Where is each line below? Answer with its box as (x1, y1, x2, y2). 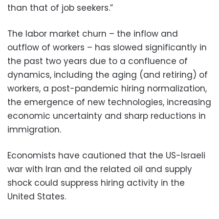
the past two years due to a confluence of (7, 55, 188, 67)
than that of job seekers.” (7, 1, 113, 14)
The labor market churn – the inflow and (7, 27, 178, 40)
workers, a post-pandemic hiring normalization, (7, 82, 207, 94)
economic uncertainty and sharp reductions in (7, 109, 206, 122)
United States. (7, 190, 66, 202)
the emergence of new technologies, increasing (7, 96, 211, 108)
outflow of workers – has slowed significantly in (7, 41, 207, 53)
